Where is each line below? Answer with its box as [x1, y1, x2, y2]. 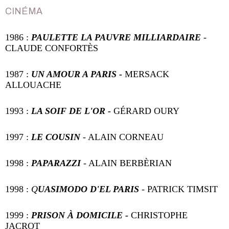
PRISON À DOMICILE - [31, 210, 128, 220]
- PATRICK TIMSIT [139, 184, 218, 194]
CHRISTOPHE [128, 210, 188, 220]
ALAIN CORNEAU [86, 132, 164, 143]
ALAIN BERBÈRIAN [86, 158, 172, 169]
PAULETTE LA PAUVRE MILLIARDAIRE [31, 32, 201, 43]
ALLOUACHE [5, 80, 61, 90]
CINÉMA [5, 7, 42, 17]
